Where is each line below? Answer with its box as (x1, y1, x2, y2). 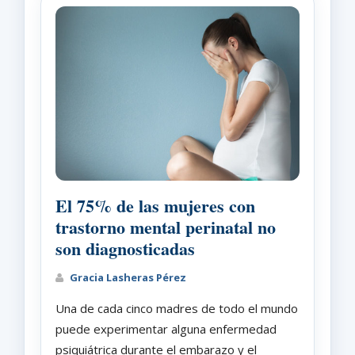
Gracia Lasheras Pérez (67, 269, 186, 284)
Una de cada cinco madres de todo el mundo (55, 300, 298, 316)
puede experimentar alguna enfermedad (55, 320, 277, 337)
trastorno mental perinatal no (55, 213, 276, 240)
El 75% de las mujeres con (55, 192, 255, 219)
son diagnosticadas (55, 235, 195, 261)
